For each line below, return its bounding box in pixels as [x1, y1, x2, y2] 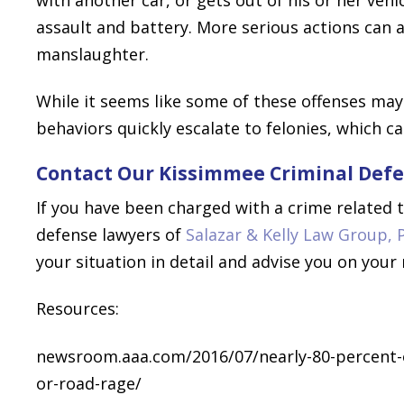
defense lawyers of [36, 223, 186, 245]
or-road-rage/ [36, 372, 142, 394]
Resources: [36, 298, 119, 320]
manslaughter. [36, 42, 149, 65]
